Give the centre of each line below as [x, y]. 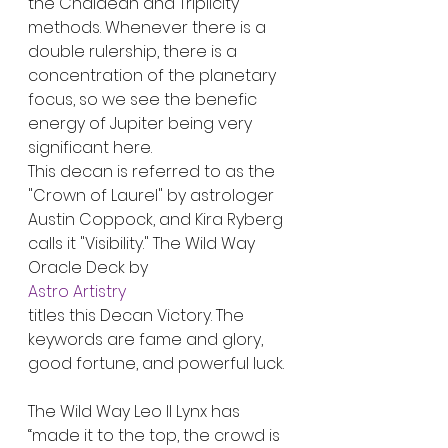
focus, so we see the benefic [144, 99]
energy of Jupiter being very [142, 123]
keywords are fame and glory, [147, 339]
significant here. [90, 147]
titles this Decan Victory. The [138, 315]
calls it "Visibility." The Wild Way [143, 243]
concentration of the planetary [154, 75]
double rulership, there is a [134, 51]
